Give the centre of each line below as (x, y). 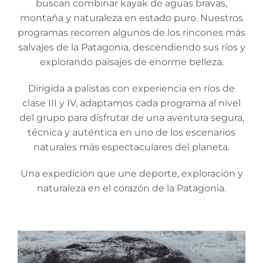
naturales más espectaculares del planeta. (131, 147)
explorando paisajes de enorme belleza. (131, 62)
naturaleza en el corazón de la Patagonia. (131, 188)
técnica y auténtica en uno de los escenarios (131, 133)
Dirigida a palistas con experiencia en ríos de (131, 89)
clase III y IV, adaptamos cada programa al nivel (131, 103)
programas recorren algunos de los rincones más (131, 33)
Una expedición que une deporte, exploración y (131, 174)
